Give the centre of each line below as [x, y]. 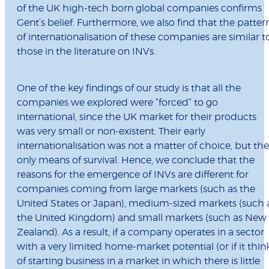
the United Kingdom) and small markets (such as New [142, 218]
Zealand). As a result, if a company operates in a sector [141, 233]
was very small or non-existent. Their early [111, 132]
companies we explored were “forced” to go [117, 103]
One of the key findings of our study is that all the [129, 89]
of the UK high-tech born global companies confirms [139, 9]
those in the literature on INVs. [86, 52]
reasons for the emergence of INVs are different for [133, 175]
